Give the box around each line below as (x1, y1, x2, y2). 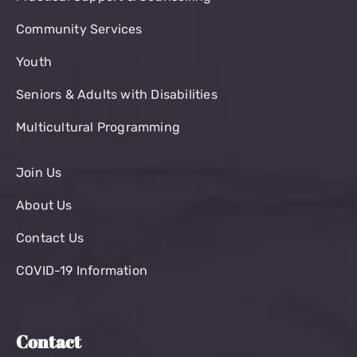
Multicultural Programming (16, 119, 180, 135)
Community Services (16, 21, 143, 37)
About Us (16, 197, 73, 213)
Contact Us (16, 229, 84, 245)
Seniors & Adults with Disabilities (16, 86, 218, 102)
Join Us (16, 164, 62, 180)
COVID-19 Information (16, 262, 147, 278)
